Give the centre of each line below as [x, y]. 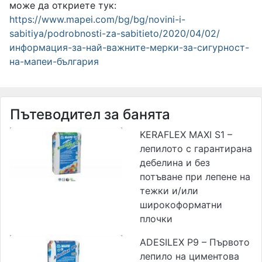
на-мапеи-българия [54, 62]
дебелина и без [175, 163]
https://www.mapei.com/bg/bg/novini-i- [97, 20]
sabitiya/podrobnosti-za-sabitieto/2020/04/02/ [115, 34]
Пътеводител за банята [90, 115]
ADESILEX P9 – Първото [195, 242]
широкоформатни [181, 205]
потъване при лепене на [195, 177]
